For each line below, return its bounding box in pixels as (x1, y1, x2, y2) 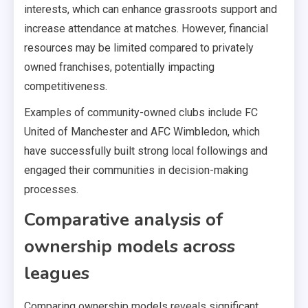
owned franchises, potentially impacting (24, 60, 214, 74)
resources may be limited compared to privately (24, 41, 254, 55)
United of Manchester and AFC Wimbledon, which (24, 125, 260, 139)
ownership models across (24, 234, 235, 259)
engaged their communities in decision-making (24, 164, 248, 177)
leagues (24, 261, 89, 286)
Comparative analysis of (24, 208, 223, 232)
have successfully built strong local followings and (24, 144, 267, 158)
